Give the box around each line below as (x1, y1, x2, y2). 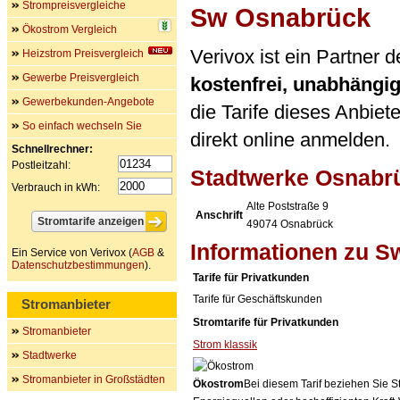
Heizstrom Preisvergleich (22, 47, 144, 60)
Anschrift (196, 209, 243, 221)
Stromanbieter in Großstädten (22, 373, 165, 386)
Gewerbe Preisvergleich (22, 71, 139, 84)
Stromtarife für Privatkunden (193, 316, 338, 329)
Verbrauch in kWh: (12, 181, 100, 194)
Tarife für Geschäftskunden (193, 293, 322, 305)
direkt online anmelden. (190, 129, 390, 151)
